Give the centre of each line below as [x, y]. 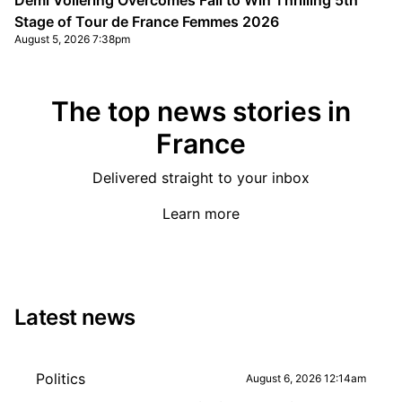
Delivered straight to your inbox [201, 178]
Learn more [201, 214]
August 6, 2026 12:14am [306, 378]
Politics [61, 379]
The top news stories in [201, 111]
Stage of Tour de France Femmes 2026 [147, 22]
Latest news [75, 317]
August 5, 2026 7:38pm [72, 39]
